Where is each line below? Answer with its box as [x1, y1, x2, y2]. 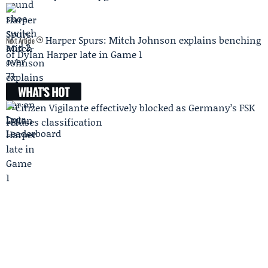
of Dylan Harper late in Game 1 [6, 47, 142, 62]
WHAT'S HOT [18, 83, 69, 101]
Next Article [6, 35, 36, 46]
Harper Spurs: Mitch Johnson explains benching [45, 33, 261, 47]
